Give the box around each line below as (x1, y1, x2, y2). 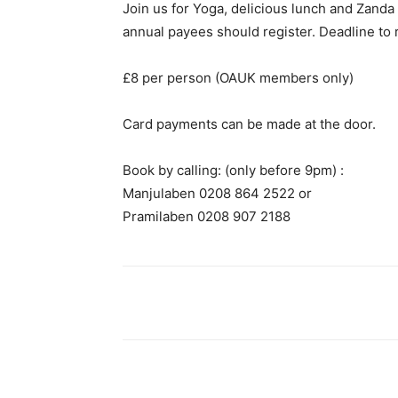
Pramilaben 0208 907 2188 (123, 208, 291, 225)
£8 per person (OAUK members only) (123, 69, 354, 86)
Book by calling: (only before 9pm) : (123, 162, 344, 179)
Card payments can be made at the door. (123, 115, 376, 132)
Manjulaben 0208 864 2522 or (123, 185, 312, 202)
